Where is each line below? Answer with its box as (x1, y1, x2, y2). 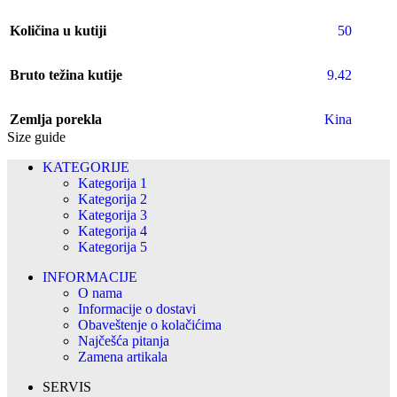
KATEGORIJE (43, 160, 129, 175)
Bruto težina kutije (10, 67, 122, 82)
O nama (78, 285, 122, 300)
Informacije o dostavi (78, 301, 196, 316)
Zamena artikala (78, 349, 167, 364)
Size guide (7, 129, 66, 144)
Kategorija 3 (78, 207, 147, 222)
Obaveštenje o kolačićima (78, 317, 222, 332)
